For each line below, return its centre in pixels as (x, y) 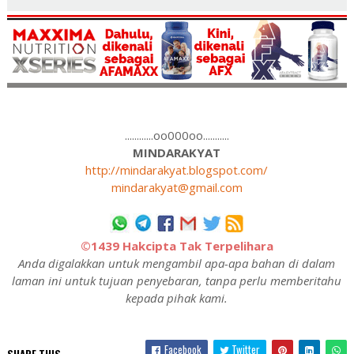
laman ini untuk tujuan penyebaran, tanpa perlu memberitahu (177, 281)
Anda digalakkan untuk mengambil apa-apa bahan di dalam (177, 264)
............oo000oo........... (177, 136)
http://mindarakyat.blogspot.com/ (177, 170)
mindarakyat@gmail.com (177, 188)
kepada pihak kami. (177, 298)
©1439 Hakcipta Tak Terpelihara (177, 246)
